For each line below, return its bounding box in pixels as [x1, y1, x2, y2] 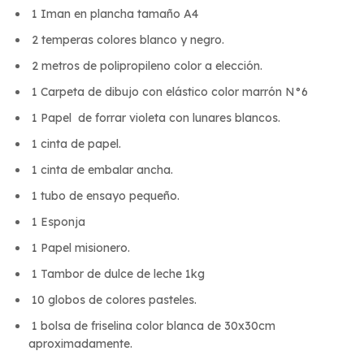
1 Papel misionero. [28, 240, 133, 255]
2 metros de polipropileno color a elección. [28, 58, 266, 73]
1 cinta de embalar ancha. [28, 162, 173, 177]
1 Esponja [28, 214, 89, 229]
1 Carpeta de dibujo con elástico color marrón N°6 [28, 84, 308, 99]
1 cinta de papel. [28, 136, 121, 151]
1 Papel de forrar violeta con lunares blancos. [28, 110, 284, 125]
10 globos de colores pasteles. [28, 292, 197, 307]
